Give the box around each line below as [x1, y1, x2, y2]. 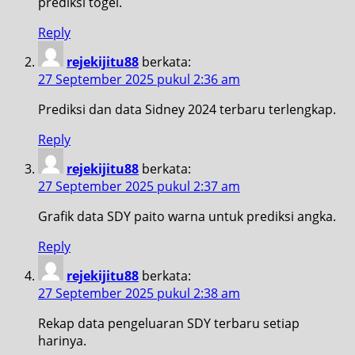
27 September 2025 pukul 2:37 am [38, 177, 240, 195]
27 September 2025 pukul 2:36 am [38, 70, 240, 88]
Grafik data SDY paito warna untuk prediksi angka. [38, 207, 336, 225]
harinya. [38, 331, 86, 349]
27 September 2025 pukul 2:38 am [38, 284, 240, 302]
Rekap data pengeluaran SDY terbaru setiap [38, 314, 300, 332]
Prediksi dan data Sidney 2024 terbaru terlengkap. [38, 100, 336, 118]
